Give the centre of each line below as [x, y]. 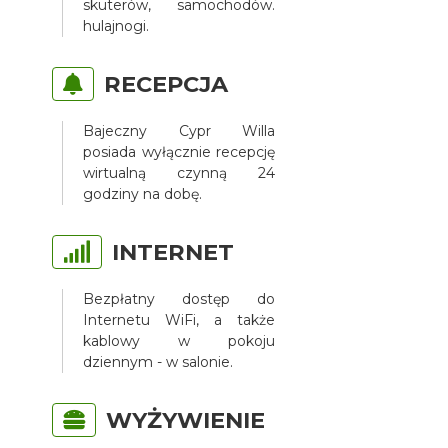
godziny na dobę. [143, 193]
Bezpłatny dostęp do [179, 298]
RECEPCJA [166, 83]
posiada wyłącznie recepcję [179, 151]
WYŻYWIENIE [186, 419]
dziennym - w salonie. [158, 361]
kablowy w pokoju [179, 340]
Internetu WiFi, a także [179, 319]
